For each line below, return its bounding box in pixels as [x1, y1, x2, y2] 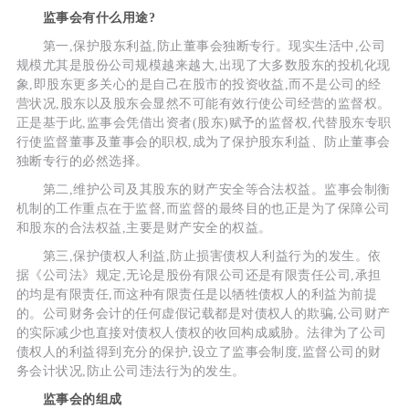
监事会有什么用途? [16, 10, 156, 25]
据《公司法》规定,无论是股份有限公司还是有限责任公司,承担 [16, 267, 382, 282]
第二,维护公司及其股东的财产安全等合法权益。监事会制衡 [16, 182, 391, 196]
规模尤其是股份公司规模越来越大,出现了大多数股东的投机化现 [16, 58, 391, 72]
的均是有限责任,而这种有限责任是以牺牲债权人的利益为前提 [16, 287, 378, 301]
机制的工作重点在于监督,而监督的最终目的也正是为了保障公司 [16, 201, 391, 215]
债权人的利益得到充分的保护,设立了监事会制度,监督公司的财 [16, 344, 382, 359]
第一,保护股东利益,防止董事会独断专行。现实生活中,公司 [16, 38, 386, 53]
